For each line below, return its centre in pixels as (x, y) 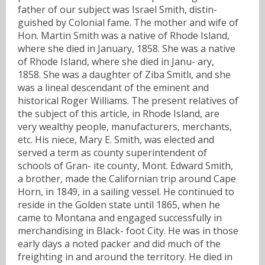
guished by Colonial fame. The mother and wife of (128, 22)
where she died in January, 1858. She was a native (127, 48)
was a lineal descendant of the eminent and (113, 87)
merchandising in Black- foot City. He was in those (128, 230)
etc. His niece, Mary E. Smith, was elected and (116, 139)
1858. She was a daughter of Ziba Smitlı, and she (124, 74)
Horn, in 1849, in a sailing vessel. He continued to (126, 191)
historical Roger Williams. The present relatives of (128, 100)
